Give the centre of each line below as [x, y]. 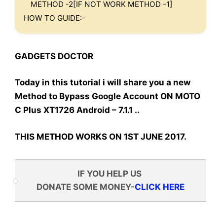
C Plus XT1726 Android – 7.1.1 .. [77, 110]
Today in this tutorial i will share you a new [103, 83]
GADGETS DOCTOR [54, 56]
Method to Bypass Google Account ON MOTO [108, 96]
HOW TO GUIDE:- [55, 18]
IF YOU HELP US [110, 173]
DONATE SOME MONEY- [86, 187]
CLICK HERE [160, 187]
